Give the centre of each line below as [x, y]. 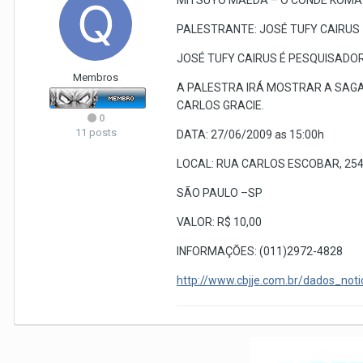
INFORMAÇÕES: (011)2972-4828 [260, 251]
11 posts [96, 132]
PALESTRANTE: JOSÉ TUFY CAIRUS [268, 29]
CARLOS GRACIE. [220, 105]
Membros [96, 77]
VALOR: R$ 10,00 [219, 222]
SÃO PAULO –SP [220, 193]
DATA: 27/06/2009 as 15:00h [250, 135]
